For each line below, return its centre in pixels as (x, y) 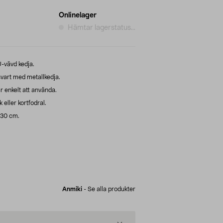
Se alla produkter (111, 189)
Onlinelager (78, 15)
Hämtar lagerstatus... (102, 28)
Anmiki (72, 189)
